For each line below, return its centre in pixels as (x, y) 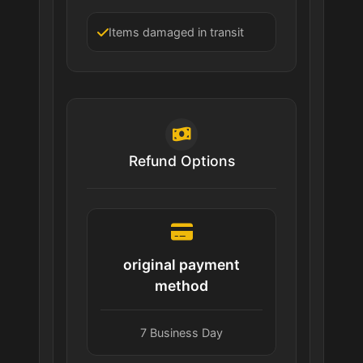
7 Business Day (181, 333)
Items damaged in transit (176, 32)
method (181, 286)
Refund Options (181, 161)
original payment (181, 265)
